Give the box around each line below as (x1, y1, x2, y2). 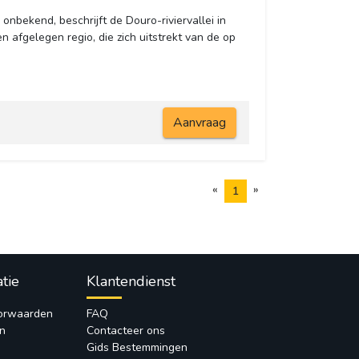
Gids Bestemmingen (86, 340, 188, 356)
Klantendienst (86, 272, 175, 292)
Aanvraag (172, 114, 226, 132)
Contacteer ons (86, 323, 165, 339)
